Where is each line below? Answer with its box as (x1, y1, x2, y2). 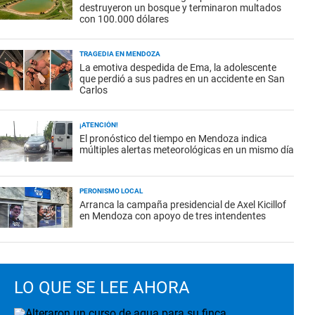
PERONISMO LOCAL (79, 187, 143, 195)
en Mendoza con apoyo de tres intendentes (79, 210, 266, 221)
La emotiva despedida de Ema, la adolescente (79, 62, 276, 73)
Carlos (79, 84, 108, 96)
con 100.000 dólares (79, 13, 169, 25)
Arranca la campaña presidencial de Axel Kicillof (79, 199, 286, 210)
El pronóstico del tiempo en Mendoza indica (79, 133, 267, 144)
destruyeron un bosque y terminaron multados (79, 2, 281, 13)
